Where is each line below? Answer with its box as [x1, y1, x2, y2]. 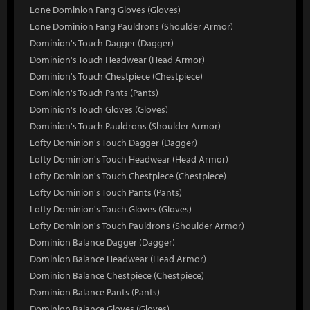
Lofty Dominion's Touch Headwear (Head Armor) [30, 153, 228, 165]
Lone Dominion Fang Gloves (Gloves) [30, 3, 181, 16]
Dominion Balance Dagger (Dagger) [30, 236, 175, 248]
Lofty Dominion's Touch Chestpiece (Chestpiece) [30, 170, 226, 182]
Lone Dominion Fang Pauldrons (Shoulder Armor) [30, 20, 233, 33]
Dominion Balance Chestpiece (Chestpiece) [30, 269, 204, 282]
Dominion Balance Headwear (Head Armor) [30, 253, 206, 265]
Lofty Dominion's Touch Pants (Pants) [30, 186, 182, 199]
